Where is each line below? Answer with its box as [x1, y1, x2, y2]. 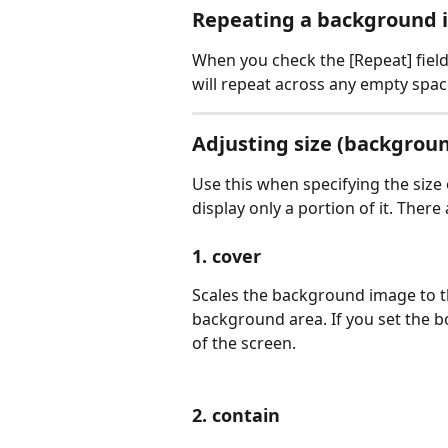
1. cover [192, 243, 261, 268]
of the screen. [192, 331, 296, 354]
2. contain [192, 403, 280, 428]
